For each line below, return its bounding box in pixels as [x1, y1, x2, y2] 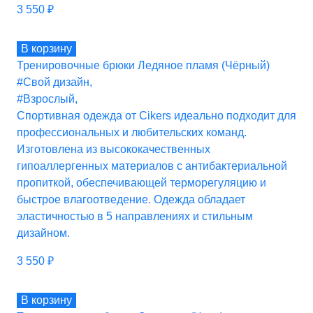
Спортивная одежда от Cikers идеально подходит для [17, 109, 296, 122]
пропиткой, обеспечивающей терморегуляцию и [17, 176, 266, 189]
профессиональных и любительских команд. [17, 126, 247, 138]
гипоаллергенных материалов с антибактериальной [17, 159, 287, 172]
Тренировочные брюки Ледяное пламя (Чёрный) [17, 59, 270, 71]
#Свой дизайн [17, 75, 89, 88]
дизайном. [17, 226, 70, 239]
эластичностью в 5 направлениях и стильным [17, 210, 253, 222]
